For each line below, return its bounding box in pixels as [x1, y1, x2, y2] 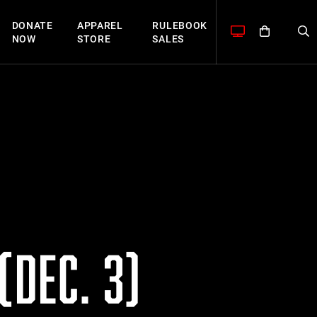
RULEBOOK [152, 19, 208, 31]
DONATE [11, 19, 53, 31]
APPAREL [76, 19, 123, 31]
